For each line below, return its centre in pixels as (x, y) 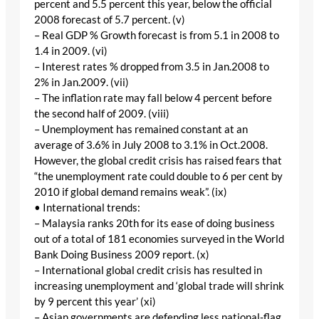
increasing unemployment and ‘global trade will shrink (159, 286)
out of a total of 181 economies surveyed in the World (159, 239)
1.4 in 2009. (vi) (71, 51)
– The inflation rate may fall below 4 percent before (153, 98)
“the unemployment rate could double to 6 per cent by (158, 176)
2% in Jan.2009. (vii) (82, 82)
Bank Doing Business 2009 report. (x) (122, 254)
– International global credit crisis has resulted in (148, 270)
